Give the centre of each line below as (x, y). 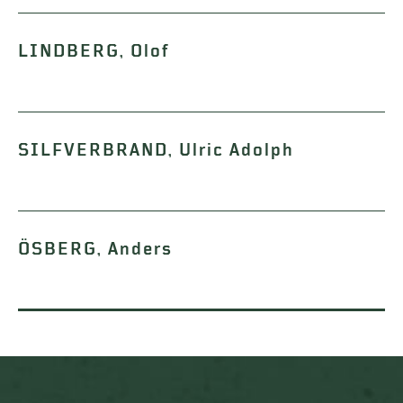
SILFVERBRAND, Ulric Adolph (156, 150)
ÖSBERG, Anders (95, 249)
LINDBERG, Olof (94, 51)
